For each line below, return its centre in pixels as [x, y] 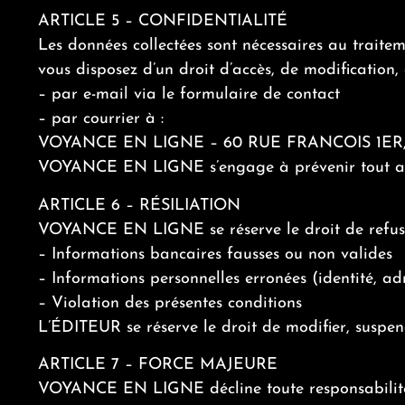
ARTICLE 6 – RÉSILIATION [139, 205]
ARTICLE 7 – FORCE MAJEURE [158, 365]
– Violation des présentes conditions [170, 303]
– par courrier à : [101, 119]
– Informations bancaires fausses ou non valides [215, 254]
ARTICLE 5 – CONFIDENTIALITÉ [163, 22]
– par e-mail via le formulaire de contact [189, 95]
